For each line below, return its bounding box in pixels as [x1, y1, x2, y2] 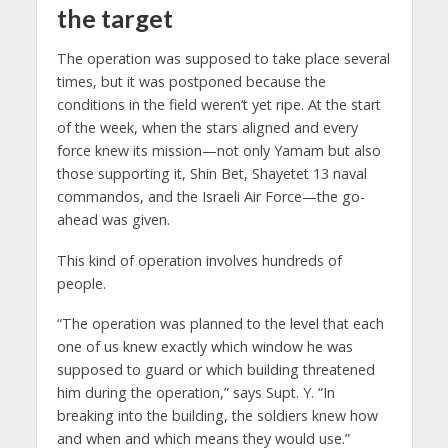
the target [56, 3, 173, 34]
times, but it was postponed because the [56, 71, 326, 91]
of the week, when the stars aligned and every [56, 117, 358, 137]
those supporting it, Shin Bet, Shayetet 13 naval [56, 163, 367, 183]
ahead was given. [56, 209, 170, 229]
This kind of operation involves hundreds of [56, 250, 342, 270]
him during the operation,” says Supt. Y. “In [56, 383, 335, 403]
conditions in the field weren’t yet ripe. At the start [56, 94, 381, 114]
